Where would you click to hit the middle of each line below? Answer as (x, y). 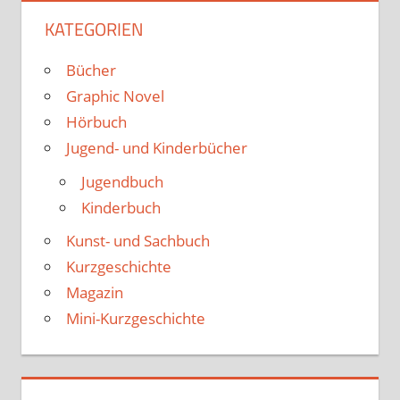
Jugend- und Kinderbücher (156, 148)
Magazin (94, 293)
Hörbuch (96, 122)
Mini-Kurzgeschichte (135, 319)
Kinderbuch (121, 207)
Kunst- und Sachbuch (137, 241)
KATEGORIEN (94, 29)
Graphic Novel (115, 96)
